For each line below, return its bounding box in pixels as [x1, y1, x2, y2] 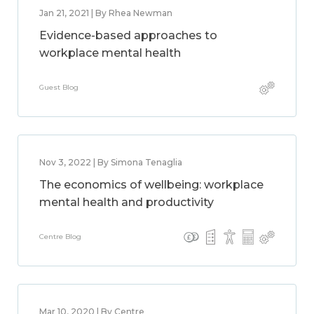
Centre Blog [39, 232, 81, 241]
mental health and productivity [39, 196, 214, 209]
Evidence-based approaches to [39, 29, 217, 42]
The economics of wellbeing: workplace [39, 178, 264, 191]
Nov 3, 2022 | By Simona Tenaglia [39, 157, 182, 168]
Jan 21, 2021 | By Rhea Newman [39, 8, 172, 18]
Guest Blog [39, 83, 78, 92]
